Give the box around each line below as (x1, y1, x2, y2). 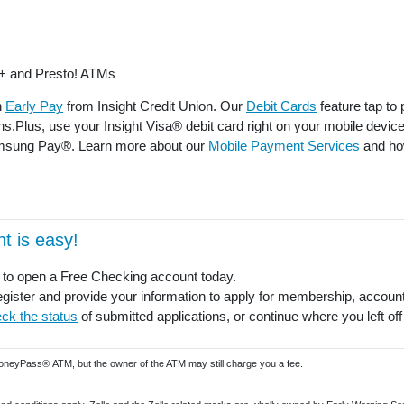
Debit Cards (246, 98, 317, 115)
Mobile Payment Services (208, 138, 360, 154)
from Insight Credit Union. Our (63, 98, 246, 115)
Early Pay (5, 98, 63, 115)
